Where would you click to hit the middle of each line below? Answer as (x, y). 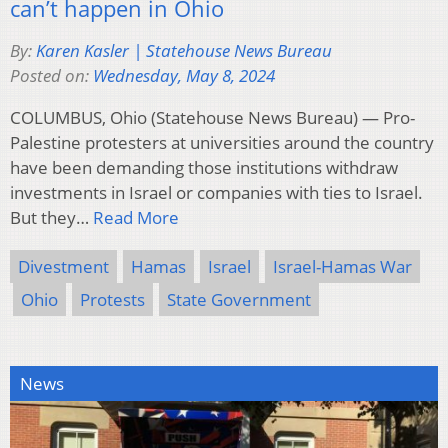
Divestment (63, 266)
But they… (51, 217)
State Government (239, 299)
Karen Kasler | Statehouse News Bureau (184, 50)
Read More (136, 217)
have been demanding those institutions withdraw (204, 167)
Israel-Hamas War (342, 266)
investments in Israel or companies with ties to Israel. (216, 192)
